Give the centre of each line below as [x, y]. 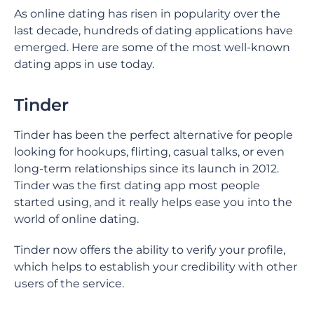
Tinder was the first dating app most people [137, 185]
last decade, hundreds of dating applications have [153, 30]
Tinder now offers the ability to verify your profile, [150, 250]
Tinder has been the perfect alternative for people [153, 135]
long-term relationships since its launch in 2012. [146, 169]
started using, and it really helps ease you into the [153, 202]
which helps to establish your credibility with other [156, 267]
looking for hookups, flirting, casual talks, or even [149, 152]
